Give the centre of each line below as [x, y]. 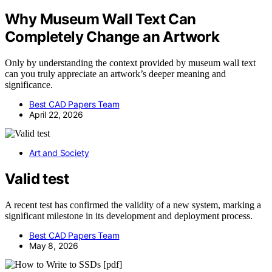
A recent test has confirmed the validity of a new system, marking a [133, 205]
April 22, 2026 [56, 115]
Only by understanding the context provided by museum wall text [130, 63]
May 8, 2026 [54, 246]
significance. [29, 85]
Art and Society [59, 153]
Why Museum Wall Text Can [100, 19]
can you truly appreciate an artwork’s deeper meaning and [115, 74]
